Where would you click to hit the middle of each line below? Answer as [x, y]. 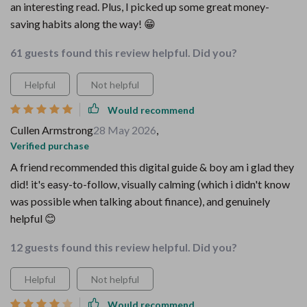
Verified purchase [50, 146]
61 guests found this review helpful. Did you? [124, 52]
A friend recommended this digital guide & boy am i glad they [152, 167]
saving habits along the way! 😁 [83, 24]
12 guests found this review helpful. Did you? [124, 247]
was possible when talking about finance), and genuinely [140, 201]
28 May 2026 [125, 130]
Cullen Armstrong [52, 130]
